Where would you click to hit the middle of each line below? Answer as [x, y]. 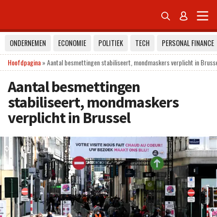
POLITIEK [111, 43]
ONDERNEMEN [28, 43]
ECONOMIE [72, 43]
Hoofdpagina [24, 62]
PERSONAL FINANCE [188, 43]
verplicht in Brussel [69, 118]
